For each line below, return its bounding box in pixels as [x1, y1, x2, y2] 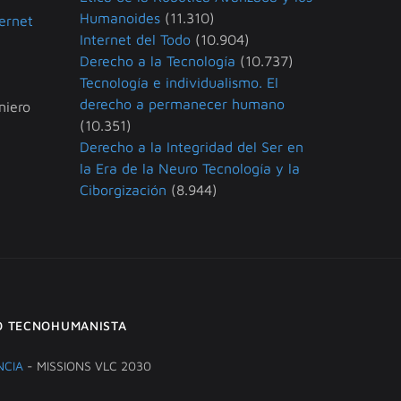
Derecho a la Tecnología [80, 53, 235, 70]
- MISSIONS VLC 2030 [22, 358, 151, 374]
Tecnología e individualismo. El [80, 74, 278, 91]
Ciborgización [80, 182, 166, 199]
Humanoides [80, 10, 160, 27]
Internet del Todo [80, 31, 191, 48]
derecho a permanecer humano [80, 96, 285, 113]
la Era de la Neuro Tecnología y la [80, 160, 300, 177]
